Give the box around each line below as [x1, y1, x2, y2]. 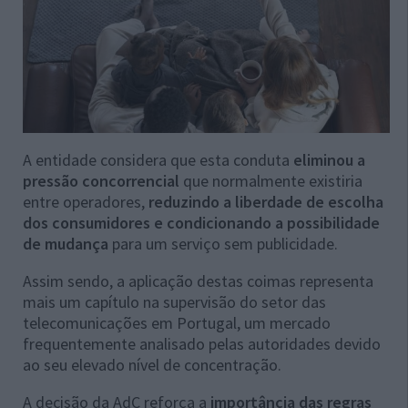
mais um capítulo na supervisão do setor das [23, 291, 326, 312]
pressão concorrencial [23, 169, 179, 191]
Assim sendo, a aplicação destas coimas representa [23, 270, 373, 291]
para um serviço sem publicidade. [108, 232, 338, 254]
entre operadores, [23, 190, 148, 212]
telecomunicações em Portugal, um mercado [23, 311, 331, 333]
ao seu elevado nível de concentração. [23, 353, 281, 375]
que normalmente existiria [179, 169, 362, 191]
